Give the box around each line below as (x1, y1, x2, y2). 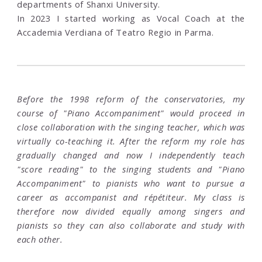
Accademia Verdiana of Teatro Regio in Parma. (17, 26, 214, 39)
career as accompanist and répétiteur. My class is (17, 191, 245, 204)
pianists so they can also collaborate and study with (17, 219, 245, 232)
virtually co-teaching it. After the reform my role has (17, 135, 245, 147)
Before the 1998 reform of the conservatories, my (17, 93, 245, 105)
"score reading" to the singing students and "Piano (17, 163, 245, 175)
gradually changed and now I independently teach (17, 149, 245, 161)
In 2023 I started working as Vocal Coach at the (17, 12, 245, 25)
